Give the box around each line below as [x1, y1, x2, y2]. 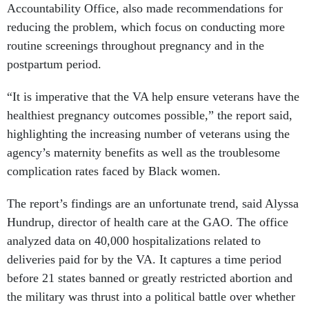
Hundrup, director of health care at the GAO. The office [7, 215, 288, 230]
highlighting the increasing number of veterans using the [7, 127, 290, 141]
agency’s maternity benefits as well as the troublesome [7, 146, 280, 160]
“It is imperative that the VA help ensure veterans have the [7, 90, 299, 104]
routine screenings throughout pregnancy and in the [7, 39, 264, 53]
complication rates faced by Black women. [7, 164, 221, 179]
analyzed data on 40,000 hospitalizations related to [7, 234, 261, 248]
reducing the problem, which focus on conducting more [7, 20, 285, 34]
